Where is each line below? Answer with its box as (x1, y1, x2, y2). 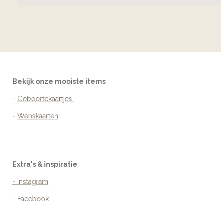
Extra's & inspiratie (12, 160, 77, 168)
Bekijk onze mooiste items (12, 77, 106, 85)
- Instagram (12, 177, 48, 185)
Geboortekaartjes (17, 94, 74, 103)
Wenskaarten (17, 111, 58, 120)
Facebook (17, 194, 49, 203)
